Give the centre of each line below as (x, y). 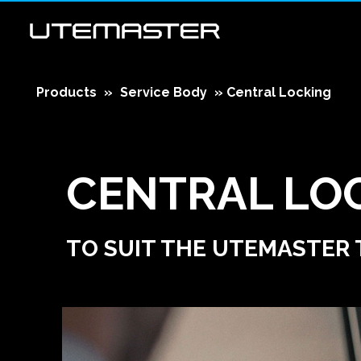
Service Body (164, 92)
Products (66, 92)
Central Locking (279, 92)
